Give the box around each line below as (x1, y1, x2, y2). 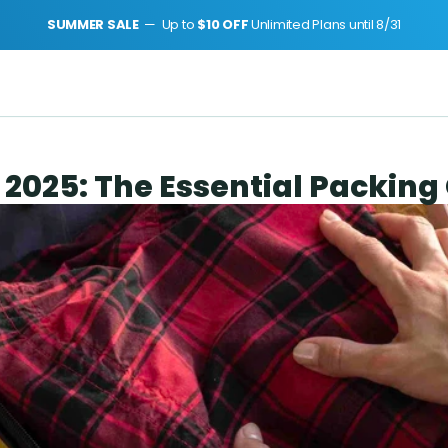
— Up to (141, 15, 198, 34)
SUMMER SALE (46, 15, 142, 34)
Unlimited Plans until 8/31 (250, 15, 402, 34)
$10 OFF (197, 15, 251, 34)
